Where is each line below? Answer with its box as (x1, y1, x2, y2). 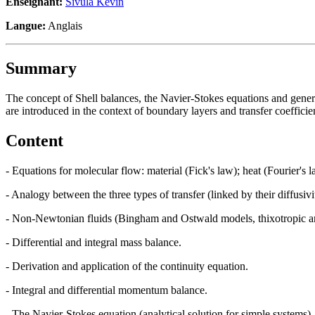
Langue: (6, 19, 46, 32)
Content (6, 131, 63, 150)
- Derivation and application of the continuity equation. (6, 259, 248, 272)
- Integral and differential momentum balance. (6, 283, 207, 296)
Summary (6, 58, 77, 77)
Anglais (46, 19, 82, 32)
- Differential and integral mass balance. (6, 236, 181, 248)
